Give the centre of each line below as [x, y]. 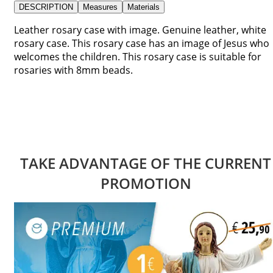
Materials [144, 7]
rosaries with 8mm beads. [73, 70]
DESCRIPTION [46, 7]
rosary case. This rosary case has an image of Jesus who [142, 43]
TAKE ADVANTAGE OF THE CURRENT [146, 163]
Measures [100, 7]
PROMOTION [146, 183]
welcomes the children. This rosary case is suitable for [138, 56]
